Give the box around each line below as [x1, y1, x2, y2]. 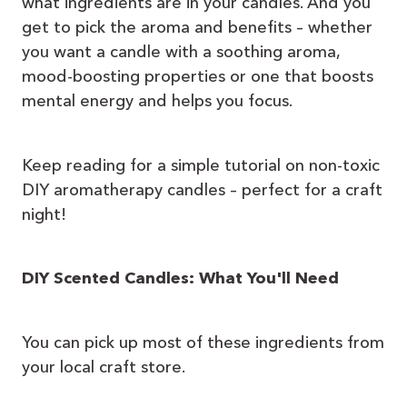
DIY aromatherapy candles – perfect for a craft [22, 179, 382, 200]
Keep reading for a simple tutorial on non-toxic [22, 154, 380, 175]
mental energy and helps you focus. [22, 91, 293, 112]
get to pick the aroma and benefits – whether [22, 17, 372, 38]
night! [22, 203, 66, 224]
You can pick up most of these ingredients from [22, 333, 384, 353]
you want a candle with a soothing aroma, [22, 42, 340, 63]
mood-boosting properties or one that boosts [22, 66, 373, 87]
